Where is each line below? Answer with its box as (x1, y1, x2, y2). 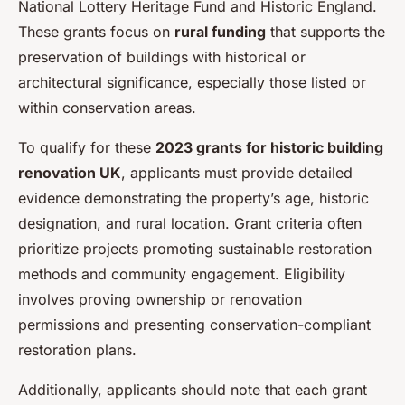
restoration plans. (18, 340, 137, 359)
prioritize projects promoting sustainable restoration (18, 239, 372, 258)
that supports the (266, 22, 385, 41)
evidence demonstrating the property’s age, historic (18, 188, 369, 207)
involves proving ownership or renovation (18, 289, 302, 308)
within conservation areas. (18, 98, 196, 117)
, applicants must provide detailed (121, 163, 353, 182)
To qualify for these (18, 137, 155, 156)
